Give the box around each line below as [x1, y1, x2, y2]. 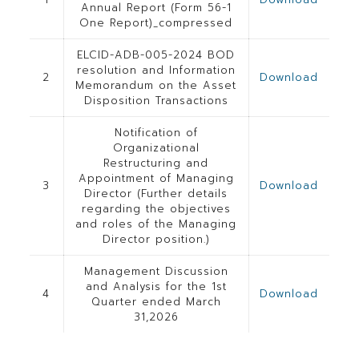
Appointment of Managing [78, 171, 234, 186]
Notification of [114, 125, 198, 140]
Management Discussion [83, 264, 228, 279]
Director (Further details [84, 186, 228, 201]
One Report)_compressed [79, 15, 233, 30]
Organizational [112, 140, 200, 155]
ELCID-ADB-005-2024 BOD [77, 47, 236, 63]
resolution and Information [76, 63, 236, 78]
